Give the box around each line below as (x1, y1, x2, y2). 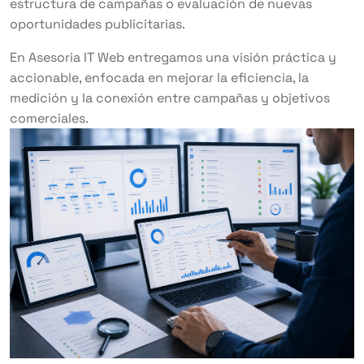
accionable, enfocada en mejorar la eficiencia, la (10, 69, 309, 86)
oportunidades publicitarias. (10, 15, 185, 32)
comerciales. (10, 110, 89, 127)
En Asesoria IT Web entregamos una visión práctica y (10, 49, 336, 66)
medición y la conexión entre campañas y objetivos (10, 89, 330, 106)
